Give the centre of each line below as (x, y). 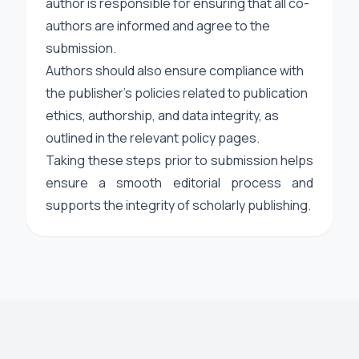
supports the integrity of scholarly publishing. (178, 205)
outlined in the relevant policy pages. (153, 138)
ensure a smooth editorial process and (179, 183)
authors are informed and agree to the (158, 26)
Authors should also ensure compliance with (175, 71)
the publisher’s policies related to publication (177, 93)
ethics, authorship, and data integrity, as (162, 115)
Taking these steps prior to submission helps (179, 160)
